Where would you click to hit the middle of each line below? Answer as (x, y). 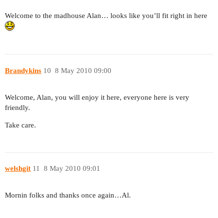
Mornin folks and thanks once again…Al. (68, 195)
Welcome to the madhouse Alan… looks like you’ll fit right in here (106, 16)
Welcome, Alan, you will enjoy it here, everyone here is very (97, 97)
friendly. (18, 107)
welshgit (18, 169)
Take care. (20, 125)
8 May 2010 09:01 (72, 169)
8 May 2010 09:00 (83, 70)
